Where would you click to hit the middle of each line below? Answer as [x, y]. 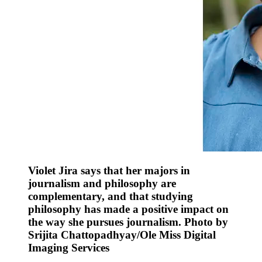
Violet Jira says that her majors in [109, 171]
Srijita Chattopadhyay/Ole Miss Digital [122, 235]
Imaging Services [69, 248]
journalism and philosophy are [102, 184]
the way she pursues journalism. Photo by [128, 222]
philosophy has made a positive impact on [128, 209]
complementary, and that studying [111, 196]
